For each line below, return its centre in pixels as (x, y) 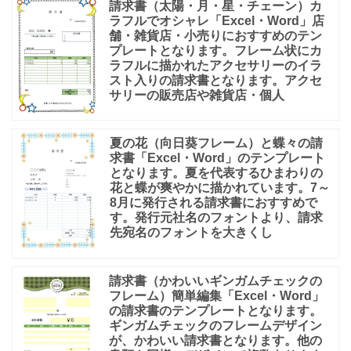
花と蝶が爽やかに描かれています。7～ (220, 188)
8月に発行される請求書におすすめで (213, 203)
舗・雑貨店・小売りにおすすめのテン (215, 36)
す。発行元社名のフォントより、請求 (216, 218)
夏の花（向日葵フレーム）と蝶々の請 (216, 143)
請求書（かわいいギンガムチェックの (215, 281)
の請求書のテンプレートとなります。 (215, 311)
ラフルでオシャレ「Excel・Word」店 (217, 21)
